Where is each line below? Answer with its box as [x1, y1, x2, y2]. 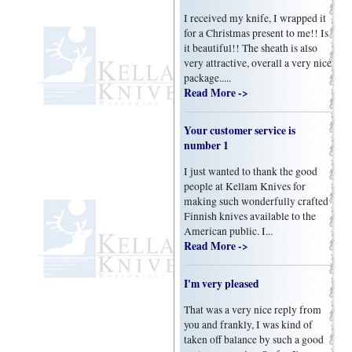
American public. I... [184, 224, 273, 239]
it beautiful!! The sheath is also [184, 41, 318, 56]
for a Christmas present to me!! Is [184, 26, 329, 41]
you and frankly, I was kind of [184, 317, 313, 332]
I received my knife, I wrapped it [184, 11, 327, 26]
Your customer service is [184, 123, 296, 139]
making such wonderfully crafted [184, 194, 329, 209]
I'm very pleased [184, 276, 260, 292]
